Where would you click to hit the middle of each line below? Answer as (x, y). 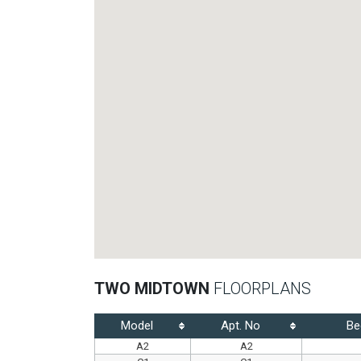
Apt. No (240, 325)
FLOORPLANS (262, 288)
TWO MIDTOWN (154, 288)
